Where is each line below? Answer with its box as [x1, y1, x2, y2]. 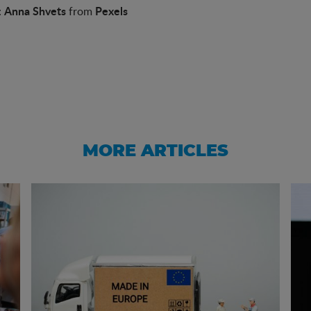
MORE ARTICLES [83, 143, 228, 160]
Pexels [95, 3, 128, 19]
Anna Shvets [4, 3, 66, 19]
